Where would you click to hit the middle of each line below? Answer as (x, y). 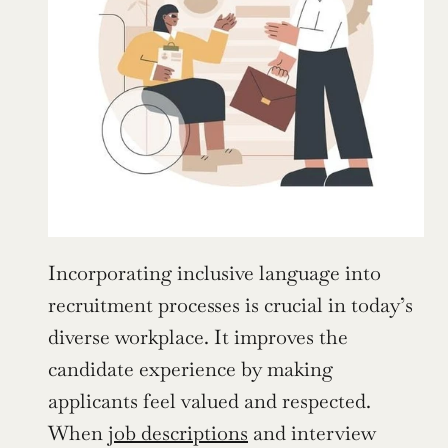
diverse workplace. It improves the (198, 337)
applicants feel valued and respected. (209, 401)
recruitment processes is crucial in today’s (230, 305)
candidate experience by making (190, 369)
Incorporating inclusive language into (214, 273)
